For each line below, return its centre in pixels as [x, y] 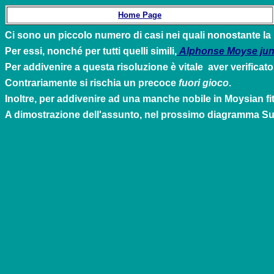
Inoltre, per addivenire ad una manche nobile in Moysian [135, 99]
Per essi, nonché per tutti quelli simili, [91, 51]
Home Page [140, 15]
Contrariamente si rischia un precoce [92, 83]
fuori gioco [204, 83]
